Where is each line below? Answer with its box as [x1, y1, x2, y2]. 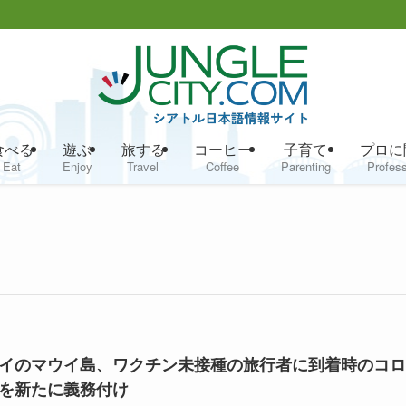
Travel [127, 157, 159, 175]
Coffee [206, 157, 239, 175]
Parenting [280, 157, 331, 175]
